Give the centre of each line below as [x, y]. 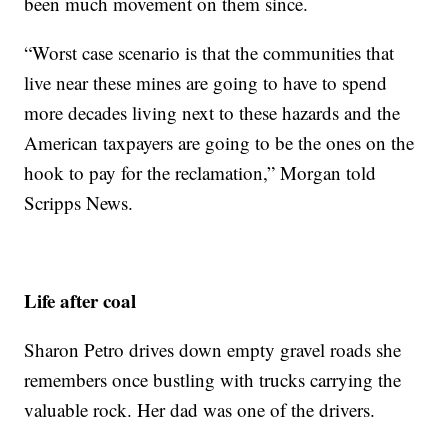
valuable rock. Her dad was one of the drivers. [200, 409]
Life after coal [80, 300]
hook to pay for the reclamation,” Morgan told [200, 172]
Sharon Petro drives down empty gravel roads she [213, 349]
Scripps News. [79, 202]
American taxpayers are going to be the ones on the [219, 142]
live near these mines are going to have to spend [206, 82]
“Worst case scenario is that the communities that [209, 52]
